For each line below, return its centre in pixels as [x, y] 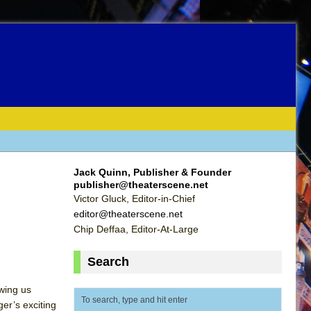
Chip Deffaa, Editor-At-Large [136, 229]
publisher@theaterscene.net [141, 184]
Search [108, 261]
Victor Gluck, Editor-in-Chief [134, 198]
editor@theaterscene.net [128, 213]
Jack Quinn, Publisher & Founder [152, 172]
